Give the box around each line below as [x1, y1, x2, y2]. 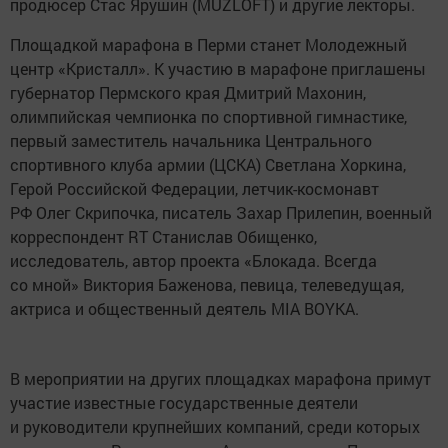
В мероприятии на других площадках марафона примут [10, 368, 431, 390]
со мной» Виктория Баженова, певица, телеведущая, [10, 274, 404, 296]
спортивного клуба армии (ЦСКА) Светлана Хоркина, [10, 154, 406, 176]
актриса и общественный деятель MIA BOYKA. [10, 298, 359, 320]
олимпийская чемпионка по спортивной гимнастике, [10, 106, 407, 128]
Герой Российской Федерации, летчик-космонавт [10, 178, 379, 200]
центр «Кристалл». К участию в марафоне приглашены [10, 58, 426, 80]
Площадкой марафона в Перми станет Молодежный [10, 34, 407, 56]
